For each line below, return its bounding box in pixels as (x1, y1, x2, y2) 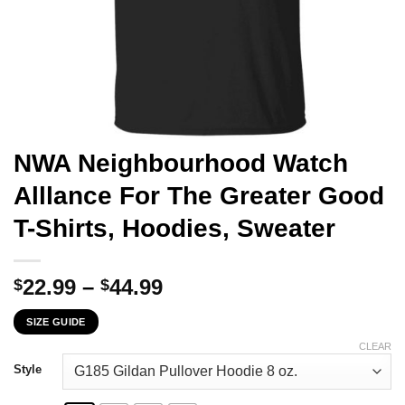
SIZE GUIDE (26, 316, 86, 327)
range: (162, 296, 228, 320)
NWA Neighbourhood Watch (14, 149, 348, 177)
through (162, 339, 245, 363)
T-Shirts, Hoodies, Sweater (14, 214, 335, 242)
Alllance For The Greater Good (14, 182, 384, 210)
